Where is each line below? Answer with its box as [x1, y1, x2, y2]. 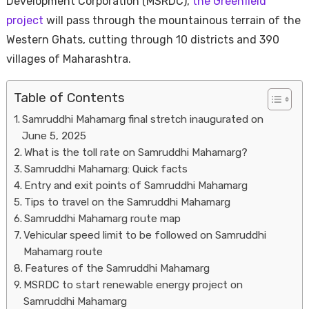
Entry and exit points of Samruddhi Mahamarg [23, 179, 248, 192]
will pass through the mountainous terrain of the [43, 14, 301, 27]
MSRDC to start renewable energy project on [23, 279, 243, 291]
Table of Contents [13, 90, 125, 106]
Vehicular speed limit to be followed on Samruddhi [23, 229, 266, 241]
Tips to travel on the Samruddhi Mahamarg [23, 196, 230, 208]
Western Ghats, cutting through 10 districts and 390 [6, 33, 279, 46]
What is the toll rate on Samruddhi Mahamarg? [23, 146, 248, 159]
